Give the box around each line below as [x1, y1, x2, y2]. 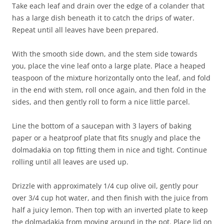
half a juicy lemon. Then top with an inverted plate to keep [12, 205, 208, 214]
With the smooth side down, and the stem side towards [12, 49, 197, 58]
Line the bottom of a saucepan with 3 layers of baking [12, 121, 191, 130]
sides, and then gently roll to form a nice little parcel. [12, 97, 190, 106]
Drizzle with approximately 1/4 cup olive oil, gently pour [12, 181, 198, 190]
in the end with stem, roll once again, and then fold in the [12, 85, 206, 94]
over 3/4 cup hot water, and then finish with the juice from [12, 193, 208, 202]
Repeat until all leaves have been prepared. [12, 25, 158, 34]
